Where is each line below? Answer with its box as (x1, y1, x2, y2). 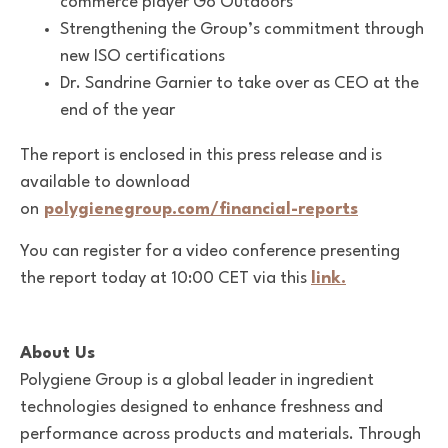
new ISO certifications (60, 47, 225, 65)
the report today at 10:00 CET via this (20, 269, 311, 287)
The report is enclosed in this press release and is (20, 146, 382, 164)
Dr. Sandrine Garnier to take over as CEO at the (60, 74, 419, 92)
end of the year (60, 101, 175, 119)
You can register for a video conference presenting (20, 242, 400, 260)
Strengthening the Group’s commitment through (60, 20, 424, 38)
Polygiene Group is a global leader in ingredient (20, 371, 374, 389)
